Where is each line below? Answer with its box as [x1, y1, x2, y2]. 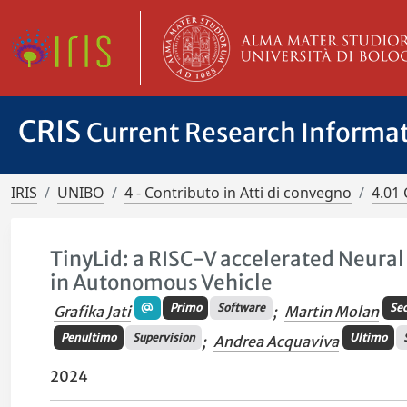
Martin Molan [283, 303, 379, 322]
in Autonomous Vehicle [50, 270, 273, 295]
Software [217, 301, 266, 315]
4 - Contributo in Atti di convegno [124, 183, 352, 203]
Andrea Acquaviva [213, 332, 340, 351]
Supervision [132, 330, 195, 344]
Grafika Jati [54, 303, 132, 322]
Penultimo [60, 330, 116, 344]
